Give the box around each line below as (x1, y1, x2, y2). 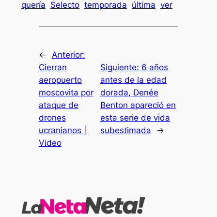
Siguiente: (100, 62, 142, 73)
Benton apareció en (100, 100, 176, 110)
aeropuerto (38, 75, 82, 85)
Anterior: (51, 50, 85, 60)
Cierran (38, 62, 67, 73)
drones (38, 113, 66, 123)
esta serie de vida (100, 113, 170, 123)
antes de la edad (100, 75, 167, 85)
